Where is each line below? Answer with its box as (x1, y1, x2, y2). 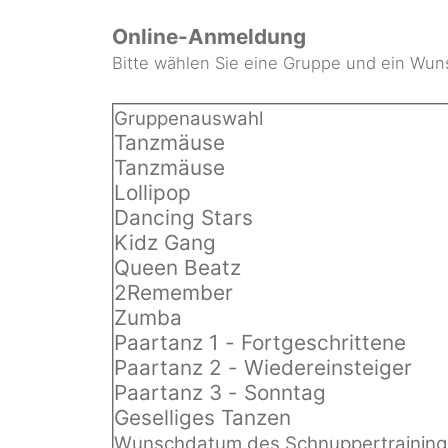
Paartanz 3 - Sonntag (114, 379, 326, 405)
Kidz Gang (114, 229, 216, 255)
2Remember (114, 279, 233, 305)
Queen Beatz (114, 254, 241, 280)
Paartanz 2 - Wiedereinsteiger (114, 354, 412, 380)
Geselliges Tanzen (114, 404, 291, 430)
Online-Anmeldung (112, 23, 306, 49)
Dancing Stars (114, 204, 253, 230)
